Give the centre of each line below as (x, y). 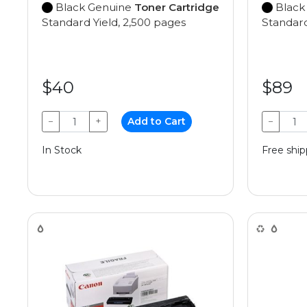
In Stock (62, 150)
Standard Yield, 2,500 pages (114, 22)
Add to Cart (157, 121)
